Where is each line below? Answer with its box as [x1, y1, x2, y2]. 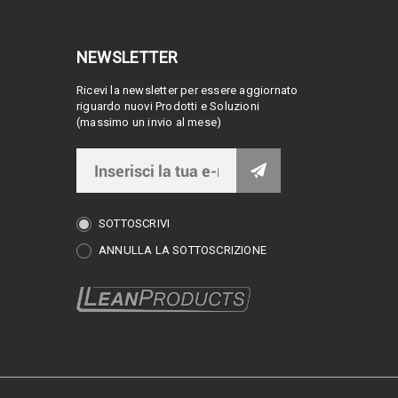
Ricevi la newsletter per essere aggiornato [76, 84, 298, 98]
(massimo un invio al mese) [76, 115, 222, 130]
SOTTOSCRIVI [99, 217, 171, 231]
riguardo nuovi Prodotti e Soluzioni [76, 99, 259, 114]
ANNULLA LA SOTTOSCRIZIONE [99, 243, 267, 258]
